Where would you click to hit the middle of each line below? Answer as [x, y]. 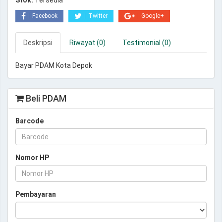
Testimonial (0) [147, 43]
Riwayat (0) [87, 43]
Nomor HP [32, 158]
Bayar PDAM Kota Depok [54, 65]
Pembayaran [36, 194]
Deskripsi [38, 43]
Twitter [98, 16]
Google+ [153, 16]
